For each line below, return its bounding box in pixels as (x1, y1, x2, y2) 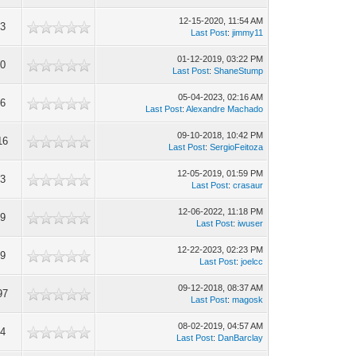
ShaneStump (214, 66, 264, 75)
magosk (232, 295, 264, 304)
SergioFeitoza (210, 142, 264, 152)
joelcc (241, 257, 264, 266)
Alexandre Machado (186, 104, 264, 114)
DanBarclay (218, 333, 264, 342)
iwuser (238, 219, 264, 228)
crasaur (233, 180, 264, 190)
